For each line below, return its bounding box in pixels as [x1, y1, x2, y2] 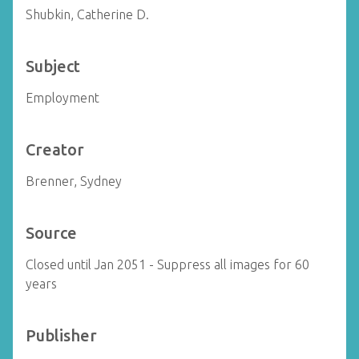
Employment [26, 91, 99, 105]
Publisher [26, 326, 97, 345]
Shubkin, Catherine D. [26, 7, 149, 22]
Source [26, 224, 77, 242]
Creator [26, 140, 84, 159]
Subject [26, 57, 80, 75]
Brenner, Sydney [26, 174, 122, 188]
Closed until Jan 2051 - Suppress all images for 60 [26, 257, 309, 272]
